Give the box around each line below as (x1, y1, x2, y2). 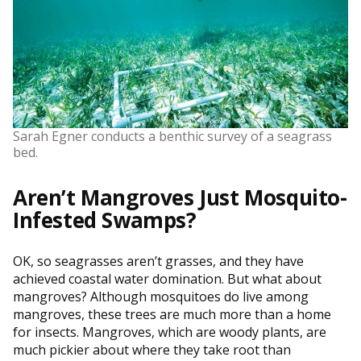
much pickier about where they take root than (13, 340, 291, 359)
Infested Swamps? (13, 205, 197, 234)
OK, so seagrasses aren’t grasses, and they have (13, 251, 304, 270)
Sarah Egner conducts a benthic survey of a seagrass (13, 127, 332, 145)
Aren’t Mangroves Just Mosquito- (13, 182, 347, 212)
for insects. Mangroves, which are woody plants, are (13, 322, 326, 341)
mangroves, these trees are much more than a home (13, 305, 331, 323)
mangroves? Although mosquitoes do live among (13, 287, 309, 305)
